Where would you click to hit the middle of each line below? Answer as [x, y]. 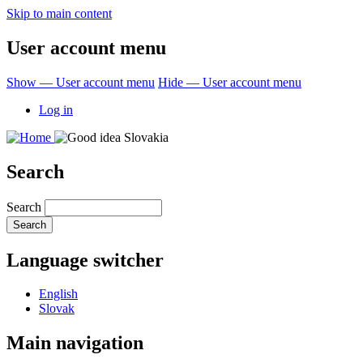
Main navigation [75, 343]
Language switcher [85, 260]
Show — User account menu [81, 82]
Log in [56, 109]
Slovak [57, 309]
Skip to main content [59, 13]
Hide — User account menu [230, 82]
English [58, 294]
